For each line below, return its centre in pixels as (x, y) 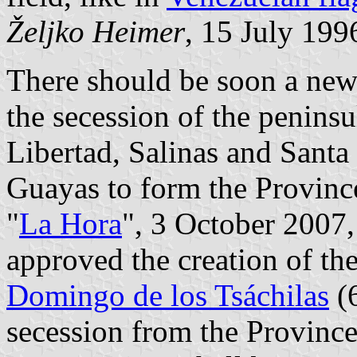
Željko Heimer (96, 31)
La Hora (71, 223)
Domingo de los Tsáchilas (168, 295)
